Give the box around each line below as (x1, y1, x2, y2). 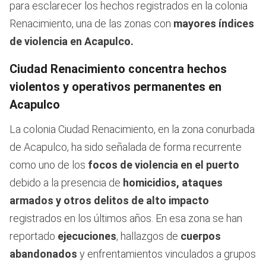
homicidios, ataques (123, 176, 223, 189)
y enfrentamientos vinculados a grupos (77, 247, 256, 260)
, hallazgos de (116, 229, 180, 242)
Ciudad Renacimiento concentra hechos (9, 61, 227, 76)
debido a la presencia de (9, 176, 123, 189)
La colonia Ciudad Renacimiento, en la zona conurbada (9, 122, 255, 135)
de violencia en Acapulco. (9, 34, 134, 47)
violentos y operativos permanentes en (9, 79, 221, 94)
